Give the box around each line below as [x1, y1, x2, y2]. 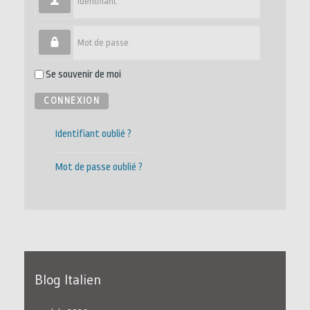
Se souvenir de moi [46, 68, 121, 80]
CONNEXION [44, 95, 100, 106]
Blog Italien [35, 271, 101, 288]
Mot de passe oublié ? [55, 161, 143, 173]
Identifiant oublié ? [55, 127, 132, 140]
